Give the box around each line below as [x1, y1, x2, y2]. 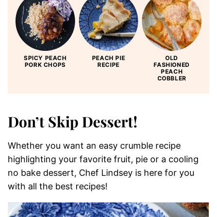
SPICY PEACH [24, 54, 67, 62]
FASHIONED [154, 61, 190, 68]
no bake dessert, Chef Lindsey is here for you [8, 167, 194, 178]
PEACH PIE [92, 54, 125, 62]
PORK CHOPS [24, 61, 66, 68]
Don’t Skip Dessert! [8, 111, 138, 131]
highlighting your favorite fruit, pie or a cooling [8, 154, 199, 164]
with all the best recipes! [8, 181, 108, 191]
